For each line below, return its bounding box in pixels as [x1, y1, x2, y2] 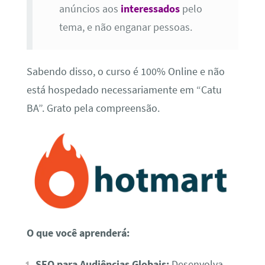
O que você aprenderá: [26, 226, 130, 240]
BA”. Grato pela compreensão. [26, 102, 160, 115]
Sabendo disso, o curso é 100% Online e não [26, 65, 225, 79]
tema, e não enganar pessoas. [59, 20, 192, 34]
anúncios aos [59, 2, 121, 15]
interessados [120, 2, 180, 15]
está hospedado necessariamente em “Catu [26, 83, 222, 97]
